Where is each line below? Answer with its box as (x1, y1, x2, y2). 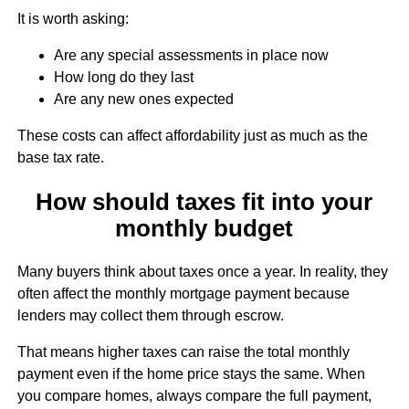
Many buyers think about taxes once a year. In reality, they (16, 263, 388, 279)
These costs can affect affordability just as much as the (16, 128, 368, 144)
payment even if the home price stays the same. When (16, 365, 365, 382)
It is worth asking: (16, 11, 129, 27)
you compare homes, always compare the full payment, (16, 387, 372, 404)
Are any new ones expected (53, 91, 234, 108)
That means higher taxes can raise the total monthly (16, 343, 350, 360)
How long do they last (53, 69, 194, 86)
